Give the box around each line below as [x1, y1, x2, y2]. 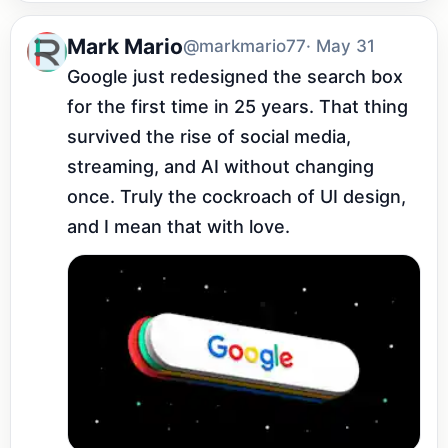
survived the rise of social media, [67, 126, 351, 148]
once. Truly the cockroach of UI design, [67, 186, 406, 208]
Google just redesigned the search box [67, 66, 403, 88]
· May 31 [306, 36, 375, 57]
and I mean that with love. [67, 216, 290, 238]
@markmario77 [183, 36, 306, 57]
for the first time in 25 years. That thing [67, 96, 408, 118]
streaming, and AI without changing [67, 156, 374, 178]
